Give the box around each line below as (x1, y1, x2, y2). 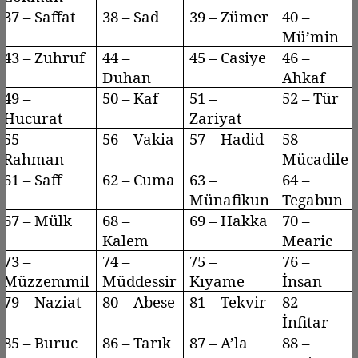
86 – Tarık (101, 332, 171, 352)
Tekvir (220, 291, 266, 312)
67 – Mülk (2, 209, 72, 230)
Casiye (220, 46, 266, 67)
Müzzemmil (2, 270, 89, 291)
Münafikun (189, 189, 269, 209)
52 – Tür (281, 87, 339, 108)
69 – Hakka (189, 209, 268, 230)
